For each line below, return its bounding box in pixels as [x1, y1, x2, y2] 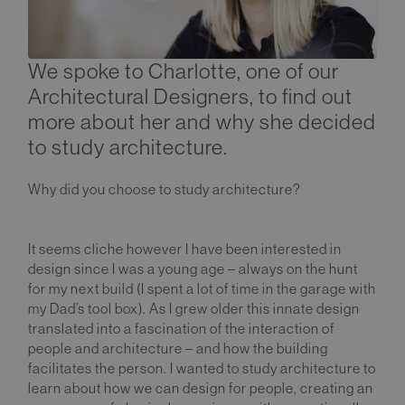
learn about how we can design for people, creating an [28, 380, 373, 396]
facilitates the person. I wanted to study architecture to [28, 360, 376, 376]
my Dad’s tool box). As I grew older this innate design [28, 300, 360, 316]
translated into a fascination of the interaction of [28, 320, 334, 336]
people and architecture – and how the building [28, 340, 328, 356]
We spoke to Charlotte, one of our [28, 58, 339, 83]
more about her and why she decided [28, 108, 376, 134]
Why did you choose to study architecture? [28, 181, 301, 197]
